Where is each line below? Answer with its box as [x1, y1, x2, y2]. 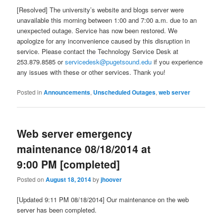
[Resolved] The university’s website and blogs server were [17, 5, 184, 15]
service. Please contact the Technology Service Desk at [17, 47, 179, 56]
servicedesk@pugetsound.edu [65, 57, 152, 67]
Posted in [17, 88, 43, 97]
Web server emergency [17, 125, 133, 141]
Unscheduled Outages [93, 88, 156, 97]
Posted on [17, 174, 46, 183]
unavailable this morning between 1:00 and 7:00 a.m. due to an [17, 15, 197, 25]
